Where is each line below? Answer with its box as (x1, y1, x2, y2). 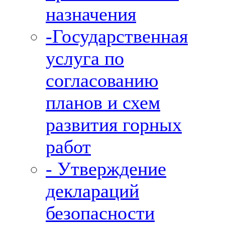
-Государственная (46, 26, 188, 47)
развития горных (46, 114, 182, 135)
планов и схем (46, 92, 160, 113)
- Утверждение (46, 158, 166, 179)
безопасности (46, 202, 155, 223)
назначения (46, 4, 136, 25)
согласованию (46, 70, 158, 91)
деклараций (46, 180, 139, 201)
